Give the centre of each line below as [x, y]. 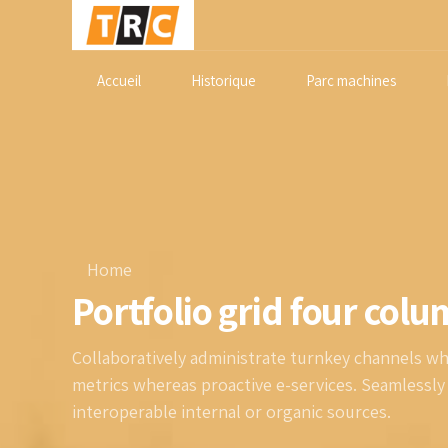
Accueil [119, 80]
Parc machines [351, 80]
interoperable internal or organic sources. [231, 411]
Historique [223, 80]
